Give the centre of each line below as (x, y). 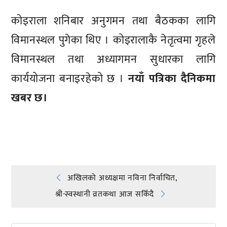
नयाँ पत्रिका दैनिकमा (172, 79)
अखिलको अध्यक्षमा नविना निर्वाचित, (122, 178)
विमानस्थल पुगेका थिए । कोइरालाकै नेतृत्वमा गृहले (113, 40)
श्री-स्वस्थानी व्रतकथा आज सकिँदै (105, 195)
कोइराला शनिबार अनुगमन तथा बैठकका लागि (113, 21)
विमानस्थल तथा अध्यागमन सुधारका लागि (113, 59)
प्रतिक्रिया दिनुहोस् (54, 125)
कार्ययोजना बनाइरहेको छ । (70, 79)
